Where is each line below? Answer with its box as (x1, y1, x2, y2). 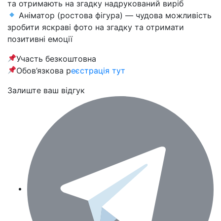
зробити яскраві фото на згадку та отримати (7, 22, 184, 32)
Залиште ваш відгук (7, 85, 85, 95)
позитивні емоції (7, 34, 73, 44)
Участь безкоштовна (16, 53, 97, 64)
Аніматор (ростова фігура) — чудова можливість (16, 10, 212, 20)
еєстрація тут (71, 65, 126, 75)
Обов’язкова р (16, 65, 72, 75)
